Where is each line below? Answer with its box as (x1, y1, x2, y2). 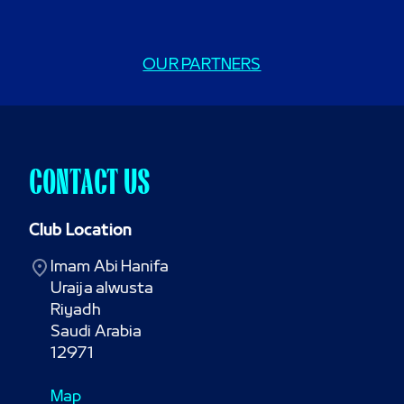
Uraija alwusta (50, 279, 154, 300)
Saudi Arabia (50, 322, 142, 344)
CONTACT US (29, 159, 151, 205)
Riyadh (50, 300, 101, 322)
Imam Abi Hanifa (50, 257, 170, 279)
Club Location (29, 221, 133, 243)
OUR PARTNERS (142, 55, 262, 77)
